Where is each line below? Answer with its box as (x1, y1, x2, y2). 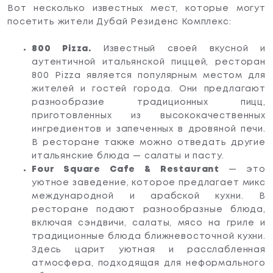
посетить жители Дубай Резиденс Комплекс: (7, 18, 232, 26)
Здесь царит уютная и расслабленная (32, 246, 266, 253)
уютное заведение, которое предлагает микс (32, 179, 266, 186)
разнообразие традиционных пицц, (32, 98, 266, 106)
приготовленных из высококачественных (32, 112, 266, 119)
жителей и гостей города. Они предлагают (32, 85, 266, 93)
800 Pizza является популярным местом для (32, 71, 266, 79)
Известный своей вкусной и (102, 44, 266, 52)
